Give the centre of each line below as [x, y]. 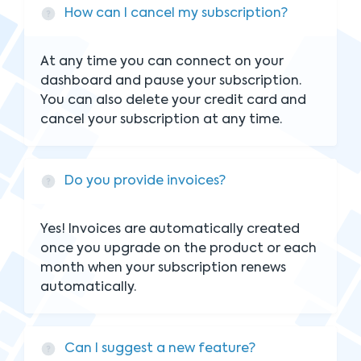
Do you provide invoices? [145, 181]
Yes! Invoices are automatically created [170, 230]
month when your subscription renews [163, 268]
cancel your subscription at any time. [161, 120]
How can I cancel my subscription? [176, 14]
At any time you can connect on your [162, 62]
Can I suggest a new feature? [160, 349]
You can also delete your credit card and [173, 101]
